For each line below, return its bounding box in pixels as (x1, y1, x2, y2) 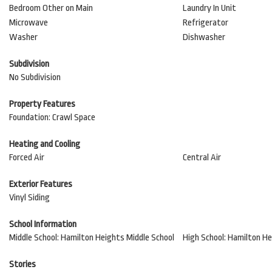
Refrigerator (182, 18, 228, 28)
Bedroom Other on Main (9, 3, 93, 13)
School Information (9, 219, 76, 229)
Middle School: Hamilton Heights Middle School (9, 233, 174, 243)
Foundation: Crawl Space (9, 112, 95, 123)
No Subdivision (9, 72, 61, 83)
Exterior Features (9, 179, 72, 189)
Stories (9, 259, 36, 270)
